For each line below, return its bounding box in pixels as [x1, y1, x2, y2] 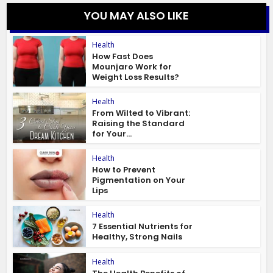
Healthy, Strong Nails [92, 230, 183, 243]
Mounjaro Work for [92, 61, 172, 73]
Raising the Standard [92, 118, 185, 130]
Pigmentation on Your [92, 174, 186, 186]
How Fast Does [92, 51, 154, 63]
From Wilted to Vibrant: [92, 107, 191, 119]
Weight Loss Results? [92, 71, 180, 83]
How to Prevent [92, 163, 156, 175]
